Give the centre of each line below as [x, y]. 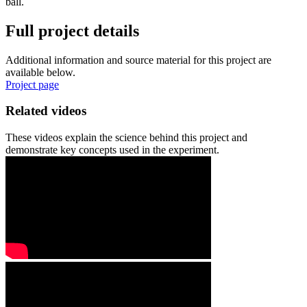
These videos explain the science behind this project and [126, 137]
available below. [40, 72]
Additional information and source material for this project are [138, 60]
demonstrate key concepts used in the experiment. [112, 149]
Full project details [72, 30]
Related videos [46, 111]
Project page [32, 84]
